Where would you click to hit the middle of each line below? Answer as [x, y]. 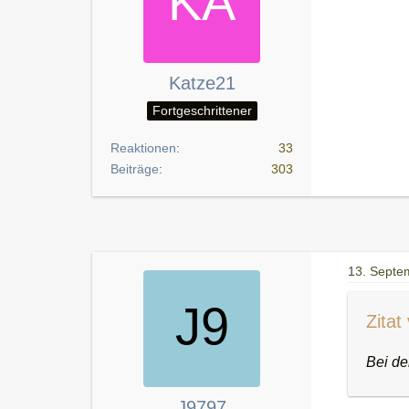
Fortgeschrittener [202, 110]
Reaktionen [143, 147]
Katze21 [202, 83]
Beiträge [135, 168]
